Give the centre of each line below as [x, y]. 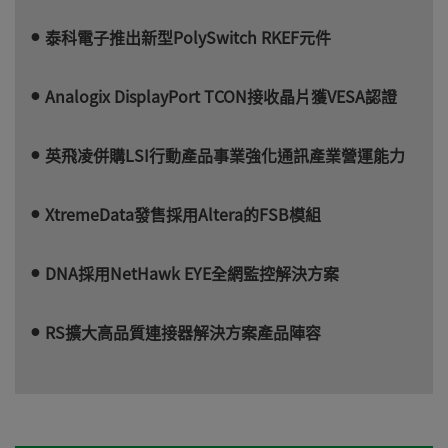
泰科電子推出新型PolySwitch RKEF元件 [188, 36]
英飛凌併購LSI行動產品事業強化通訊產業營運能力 [225, 154]
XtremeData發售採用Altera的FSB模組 [183, 213]
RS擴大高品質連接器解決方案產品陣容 [183, 331]
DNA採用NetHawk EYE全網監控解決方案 [192, 272]
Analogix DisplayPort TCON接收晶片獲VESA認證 [221, 95]
